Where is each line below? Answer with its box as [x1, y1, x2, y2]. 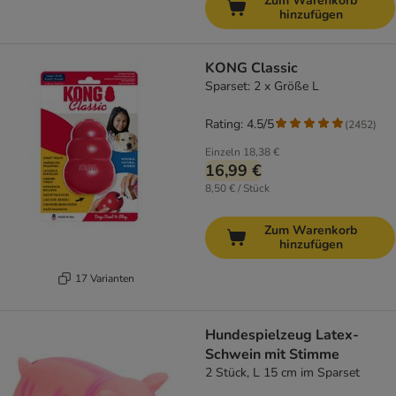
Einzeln [205, 145, 240, 160]
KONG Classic [205, 58, 298, 79]
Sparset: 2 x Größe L [205, 78, 319, 95]
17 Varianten [75, 270, 134, 286]
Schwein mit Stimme [205, 345, 339, 365]
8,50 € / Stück [205, 181, 270, 196]
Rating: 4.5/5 [205, 116, 274, 133]
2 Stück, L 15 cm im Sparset [205, 364, 360, 382]
